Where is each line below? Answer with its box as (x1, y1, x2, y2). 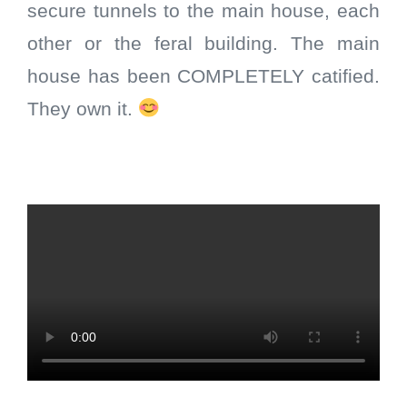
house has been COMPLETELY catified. (27, 65, 380, 88)
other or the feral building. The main (27, 33, 380, 55)
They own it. (27, 98, 138, 121)
